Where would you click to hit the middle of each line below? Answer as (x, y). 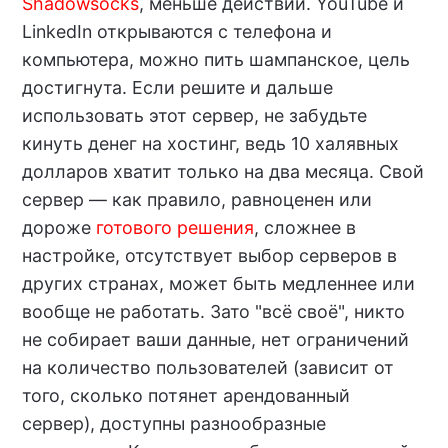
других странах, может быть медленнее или (218, 284)
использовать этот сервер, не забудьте (194, 116)
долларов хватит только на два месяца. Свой (222, 172)
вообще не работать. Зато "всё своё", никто (213, 312)
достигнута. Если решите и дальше (177, 88)
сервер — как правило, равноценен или (196, 200)
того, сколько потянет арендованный (185, 396)
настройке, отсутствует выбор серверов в (209, 256)
